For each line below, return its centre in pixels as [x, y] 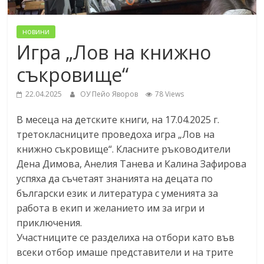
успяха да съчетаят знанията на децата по [115, 178]
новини [36, 31]
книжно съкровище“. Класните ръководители [124, 149]
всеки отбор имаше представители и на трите [125, 252]
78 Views [170, 94]
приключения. [49, 222]
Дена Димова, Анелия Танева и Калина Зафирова [132, 164]
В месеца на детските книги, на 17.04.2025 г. [118, 119]
